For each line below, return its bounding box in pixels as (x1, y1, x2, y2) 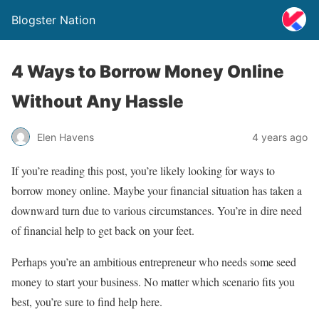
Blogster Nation (11, 13, 95, 27)
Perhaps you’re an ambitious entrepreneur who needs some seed (11, 254, 296, 269)
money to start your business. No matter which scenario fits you (11, 274, 295, 289)
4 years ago (252, 130, 308, 143)
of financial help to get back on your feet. (11, 223, 194, 238)
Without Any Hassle (11, 91, 184, 112)
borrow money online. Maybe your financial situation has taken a (11, 183, 302, 198)
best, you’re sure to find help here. (11, 294, 162, 309)
